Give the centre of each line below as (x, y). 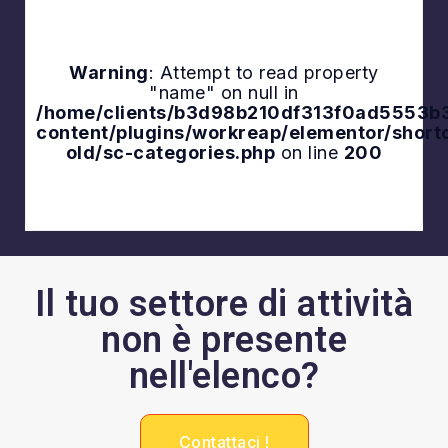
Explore (229, 102)
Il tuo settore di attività (224, 304)
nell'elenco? (224, 376)
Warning (109, 73)
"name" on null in (224, 93)
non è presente (224, 340)
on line (309, 153)
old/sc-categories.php (170, 153)
